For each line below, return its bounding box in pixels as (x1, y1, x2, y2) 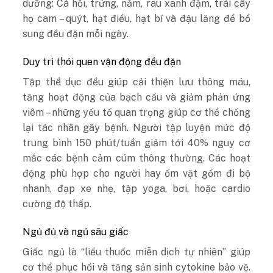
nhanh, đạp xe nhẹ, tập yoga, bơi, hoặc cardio (23, 182, 250, 194)
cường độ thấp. (23, 197, 92, 210)
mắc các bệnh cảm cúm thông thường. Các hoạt (23, 152, 250, 164)
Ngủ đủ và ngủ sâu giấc (23, 225, 129, 238)
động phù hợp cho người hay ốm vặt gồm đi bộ (23, 167, 250, 179)
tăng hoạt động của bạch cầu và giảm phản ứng (23, 91, 250, 103)
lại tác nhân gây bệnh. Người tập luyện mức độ (23, 121, 250, 133)
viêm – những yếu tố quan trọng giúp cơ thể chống (23, 106, 250, 118)
